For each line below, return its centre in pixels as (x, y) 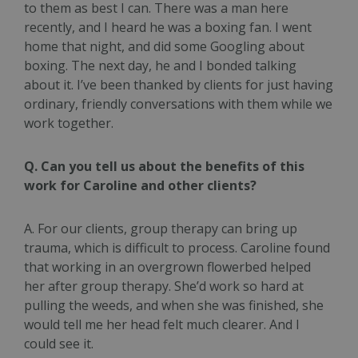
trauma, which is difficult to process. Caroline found (177, 248)
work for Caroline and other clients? (142, 186)
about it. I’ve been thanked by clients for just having (179, 85)
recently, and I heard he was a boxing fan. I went (168, 28)
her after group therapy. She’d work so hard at (164, 286)
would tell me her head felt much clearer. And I (162, 325)
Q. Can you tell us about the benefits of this (164, 167)
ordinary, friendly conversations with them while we (178, 104)
